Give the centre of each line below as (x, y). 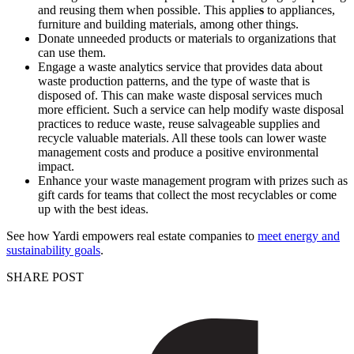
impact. (56, 166)
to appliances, (299, 9)
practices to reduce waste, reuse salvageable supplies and (179, 123)
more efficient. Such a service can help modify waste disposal (191, 109)
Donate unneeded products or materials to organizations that (187, 38)
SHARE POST (45, 277)
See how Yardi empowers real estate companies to (132, 235)
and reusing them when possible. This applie (149, 9)
